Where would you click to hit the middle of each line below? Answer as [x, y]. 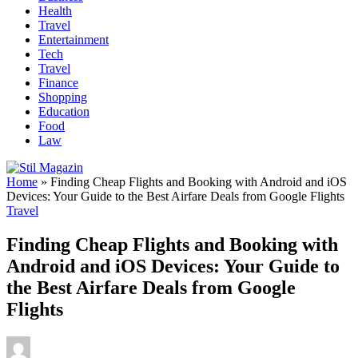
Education [64, 111]
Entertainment [74, 40]
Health [55, 11]
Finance [58, 83]
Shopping [63, 97]
